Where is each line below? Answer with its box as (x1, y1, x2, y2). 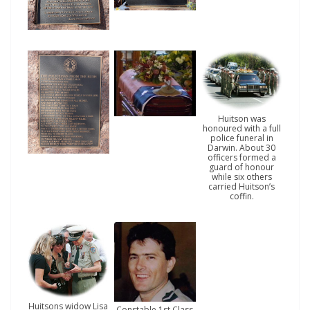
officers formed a (207, 152, 276, 164)
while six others (211, 171, 272, 183)
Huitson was (217, 113, 266, 125)
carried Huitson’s (208, 181, 275, 193)
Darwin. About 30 (208, 142, 276, 154)
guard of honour (209, 161, 275, 174)
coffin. (229, 190, 254, 203)
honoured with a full (202, 122, 281, 135)
